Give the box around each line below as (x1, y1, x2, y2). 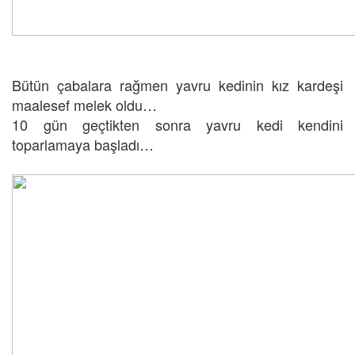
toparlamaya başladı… (12, 134, 154, 155)
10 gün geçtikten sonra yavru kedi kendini (12, 114, 343, 136)
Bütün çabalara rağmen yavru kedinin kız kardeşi (12, 74, 343, 96)
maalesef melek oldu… (12, 94, 157, 116)
